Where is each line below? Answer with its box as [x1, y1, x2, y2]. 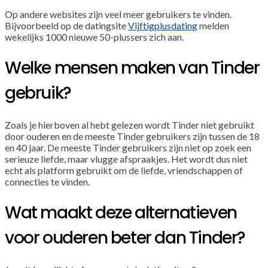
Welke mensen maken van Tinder [5, 56, 260, 80]
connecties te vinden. [5, 175, 90, 187]
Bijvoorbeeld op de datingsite [5, 19, 128, 31]
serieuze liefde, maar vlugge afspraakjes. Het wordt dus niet [5, 153, 248, 165]
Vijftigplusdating [128, 19, 197, 31]
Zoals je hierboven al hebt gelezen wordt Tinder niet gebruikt [5, 118, 254, 130]
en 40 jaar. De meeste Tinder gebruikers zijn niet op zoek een [5, 141, 251, 153]
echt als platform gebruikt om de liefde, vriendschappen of [5, 164, 243, 176]
